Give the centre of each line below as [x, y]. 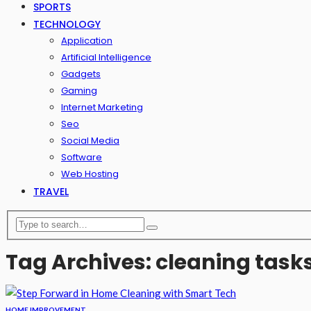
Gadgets [81, 74]
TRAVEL [51, 192]
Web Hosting [90, 174]
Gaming [79, 91]
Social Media [90, 141]
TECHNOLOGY [67, 24]
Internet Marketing [102, 107]
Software [82, 157]
